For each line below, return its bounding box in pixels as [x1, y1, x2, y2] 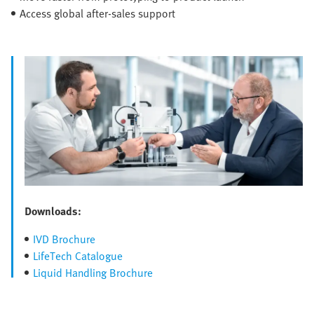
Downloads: [25, 203, 81, 220]
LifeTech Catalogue [33, 247, 123, 265]
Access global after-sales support [20, 5, 175, 22]
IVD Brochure [33, 231, 95, 248]
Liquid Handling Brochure [33, 264, 153, 282]
